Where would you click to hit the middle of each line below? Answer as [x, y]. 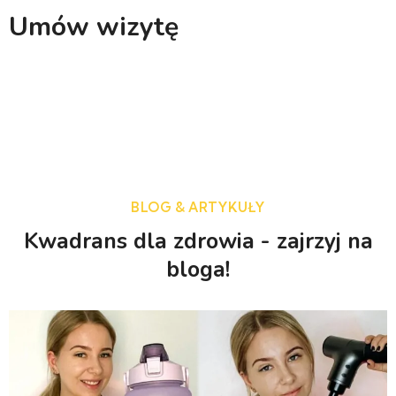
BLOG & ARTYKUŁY [198, 207]
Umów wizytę [94, 27]
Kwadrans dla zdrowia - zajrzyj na [198, 241]
